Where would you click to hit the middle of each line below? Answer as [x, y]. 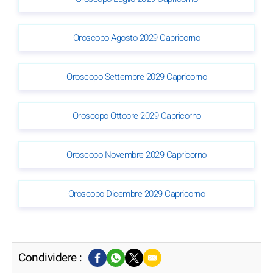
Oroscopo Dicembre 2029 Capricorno [136, 193]
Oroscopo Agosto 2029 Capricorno [136, 37]
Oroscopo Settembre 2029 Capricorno [136, 76]
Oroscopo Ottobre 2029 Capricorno [136, 115]
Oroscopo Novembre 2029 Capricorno [136, 154]
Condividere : [50, 257]
